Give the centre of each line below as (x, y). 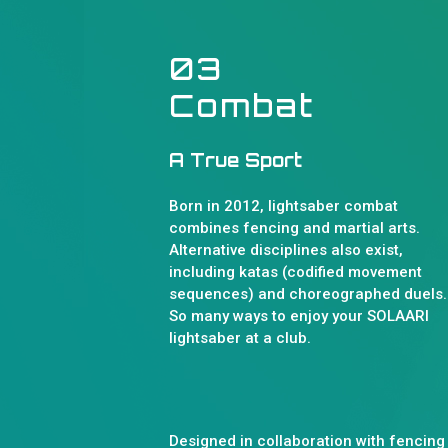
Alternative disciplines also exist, (286, 250)
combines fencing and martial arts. (294, 228)
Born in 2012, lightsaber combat (283, 206)
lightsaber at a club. (240, 338)
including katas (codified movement (295, 272)
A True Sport (235, 160)
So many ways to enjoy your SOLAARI (299, 316)
